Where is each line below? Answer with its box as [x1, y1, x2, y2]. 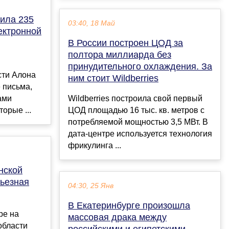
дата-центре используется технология [68, 129, 212, 139]
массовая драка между [68, 212, 167, 223]
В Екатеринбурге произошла [68, 200, 190, 211]
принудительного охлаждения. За [68, 61, 212, 72]
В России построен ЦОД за [68, 38, 183, 49]
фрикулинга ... [68, 141, 121, 150]
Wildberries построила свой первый [68, 94, 202, 103]
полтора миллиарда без [68, 50, 171, 60]
